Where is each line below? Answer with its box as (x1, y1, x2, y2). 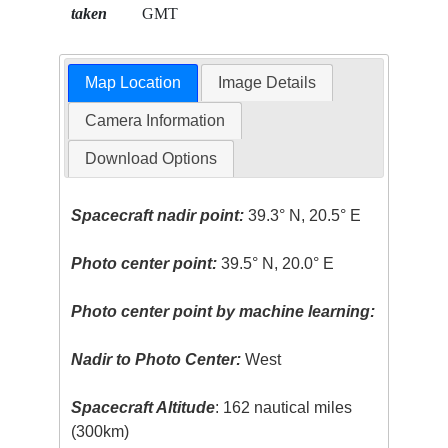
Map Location (84, 73, 181, 91)
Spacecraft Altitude (71, 398, 216, 416)
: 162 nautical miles (215, 398, 353, 416)
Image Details (218, 73, 317, 91)
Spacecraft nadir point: (71, 206, 245, 224)
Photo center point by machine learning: (71, 302, 376, 320)
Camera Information (84, 111, 225, 129)
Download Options (84, 149, 217, 167)
